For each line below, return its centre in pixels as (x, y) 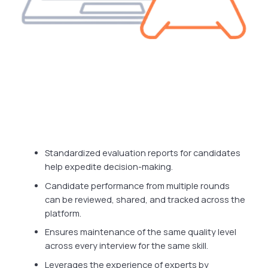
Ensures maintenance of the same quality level (141, 232)
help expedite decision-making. (109, 166)
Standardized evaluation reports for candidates (143, 153)
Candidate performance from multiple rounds (138, 185)
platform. (63, 213)
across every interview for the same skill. (127, 246)
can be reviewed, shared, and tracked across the (145, 199)
